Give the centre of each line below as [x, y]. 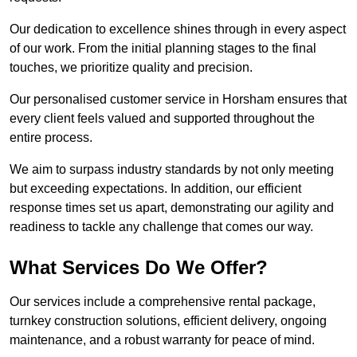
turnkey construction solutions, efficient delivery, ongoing [168, 321]
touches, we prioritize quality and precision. [131, 68]
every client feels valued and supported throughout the [162, 119]
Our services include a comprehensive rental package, [163, 302]
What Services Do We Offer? [139, 268]
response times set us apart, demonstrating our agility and [172, 208]
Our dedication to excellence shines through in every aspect [178, 29]
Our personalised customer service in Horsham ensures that [178, 100]
